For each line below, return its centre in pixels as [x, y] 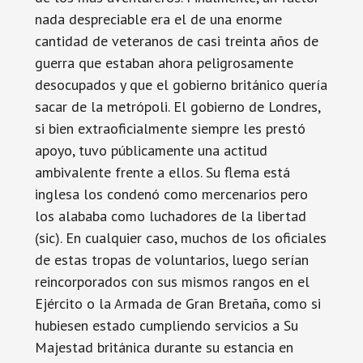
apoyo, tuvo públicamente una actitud [151, 150]
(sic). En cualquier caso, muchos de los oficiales [180, 238]
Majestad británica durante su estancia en [164, 347]
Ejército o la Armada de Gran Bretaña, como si [177, 303]
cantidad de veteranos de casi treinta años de [176, 41]
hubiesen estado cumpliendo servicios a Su [166, 325]
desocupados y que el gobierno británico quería [181, 85]
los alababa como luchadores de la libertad [170, 216]
